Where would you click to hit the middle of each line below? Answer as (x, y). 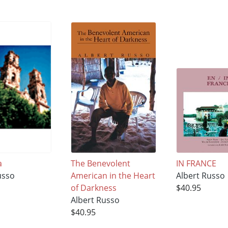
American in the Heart (113, 176)
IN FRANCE (196, 164)
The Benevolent (101, 164)
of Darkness (94, 188)
